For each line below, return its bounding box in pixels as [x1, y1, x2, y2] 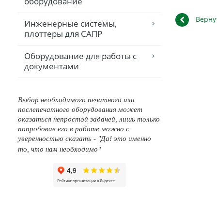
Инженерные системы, [24, 18, 117, 30]
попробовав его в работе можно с [18, 125, 129, 133]
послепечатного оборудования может [18, 106, 142, 114]
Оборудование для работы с [24, 50, 137, 62]
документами [24, 61, 79, 72]
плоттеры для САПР [24, 28, 102, 40]
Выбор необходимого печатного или [18, 96, 135, 104]
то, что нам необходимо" [18, 145, 101, 154]
